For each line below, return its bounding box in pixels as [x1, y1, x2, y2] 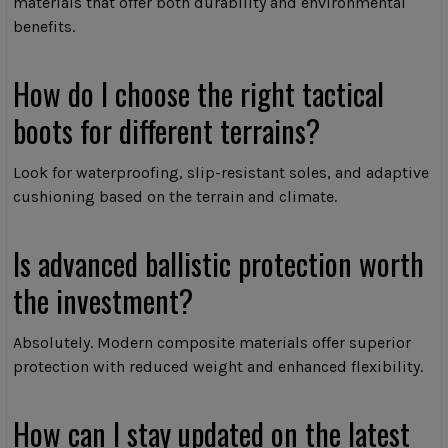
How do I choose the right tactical [13, 71, 384, 117]
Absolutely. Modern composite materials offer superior [13, 333, 411, 353]
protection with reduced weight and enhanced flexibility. [13, 357, 423, 377]
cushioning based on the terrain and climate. [13, 187, 337, 207]
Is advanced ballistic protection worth [13, 241, 424, 287]
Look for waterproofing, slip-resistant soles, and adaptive [13, 163, 429, 183]
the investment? [13, 278, 193, 324]
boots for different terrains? [13, 108, 320, 154]
